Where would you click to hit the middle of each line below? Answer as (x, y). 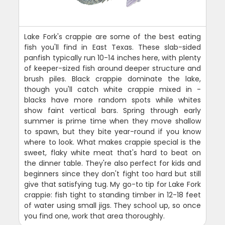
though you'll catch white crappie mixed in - (113, 89)
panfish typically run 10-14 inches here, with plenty (113, 58)
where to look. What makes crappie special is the (113, 142)
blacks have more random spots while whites (113, 100)
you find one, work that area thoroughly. (95, 216)
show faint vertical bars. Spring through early (113, 110)
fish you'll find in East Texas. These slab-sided (113, 47)
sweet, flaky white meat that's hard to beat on (113, 152)
